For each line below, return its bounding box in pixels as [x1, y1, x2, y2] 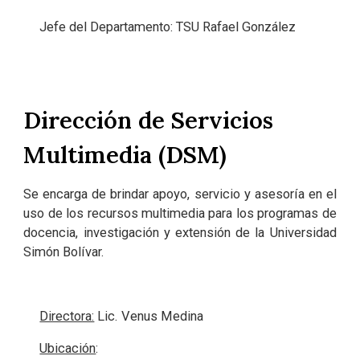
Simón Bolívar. [23, 244, 105, 260]
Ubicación [39, 341, 96, 356]
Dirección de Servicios [23, 104, 274, 135]
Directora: [39, 309, 95, 324]
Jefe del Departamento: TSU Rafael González [39, 18, 297, 35]
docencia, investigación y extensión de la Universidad [23, 225, 337, 240]
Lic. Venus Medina [94, 309, 204, 324]
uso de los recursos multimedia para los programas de [23, 206, 337, 221]
